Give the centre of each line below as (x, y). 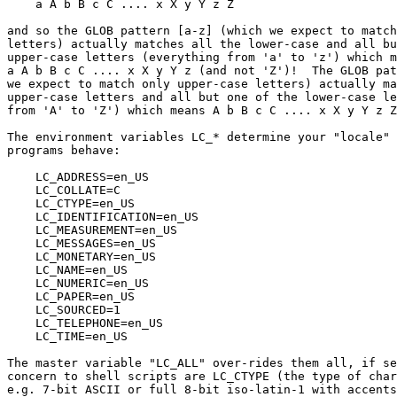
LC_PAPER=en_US (21, 296)
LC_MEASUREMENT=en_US (21, 230)
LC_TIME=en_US (21, 336)
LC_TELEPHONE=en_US (21, 323)
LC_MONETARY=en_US (21, 257)
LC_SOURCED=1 (21, 310)
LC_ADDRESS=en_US (21, 177)
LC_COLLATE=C (21, 190)
